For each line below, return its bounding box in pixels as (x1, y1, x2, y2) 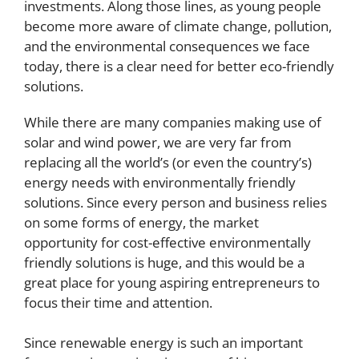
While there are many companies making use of (24, 113, 321, 132)
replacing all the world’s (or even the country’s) (24, 153, 312, 172)
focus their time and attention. (24, 293, 212, 313)
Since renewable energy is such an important (24, 333, 303, 353)
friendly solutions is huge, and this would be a (24, 253, 305, 272)
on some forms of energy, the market (24, 213, 259, 232)
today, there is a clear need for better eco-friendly (24, 57, 334, 76)
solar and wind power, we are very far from (24, 133, 292, 152)
